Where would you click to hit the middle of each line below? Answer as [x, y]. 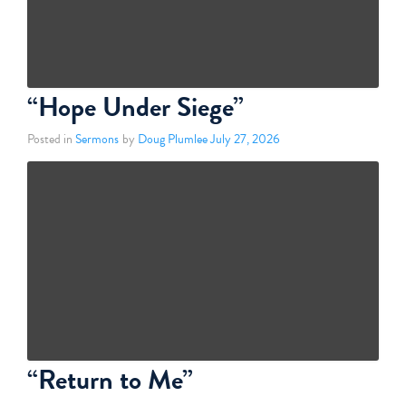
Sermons [97, 139]
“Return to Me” [110, 379]
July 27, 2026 [245, 139]
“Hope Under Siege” [135, 106]
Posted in [51, 139]
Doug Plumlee [172, 139]
